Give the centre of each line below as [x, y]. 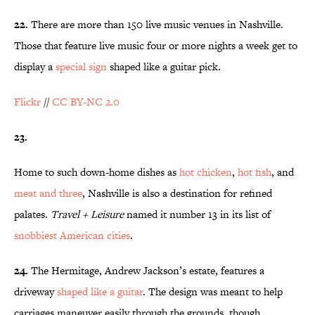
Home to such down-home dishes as [97, 172]
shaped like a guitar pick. [164, 67]
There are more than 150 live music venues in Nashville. [156, 25]
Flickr [27, 102]
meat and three [48, 193]
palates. [32, 214]
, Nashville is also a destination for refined [177, 193]
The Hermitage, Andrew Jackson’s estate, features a [148, 271]
